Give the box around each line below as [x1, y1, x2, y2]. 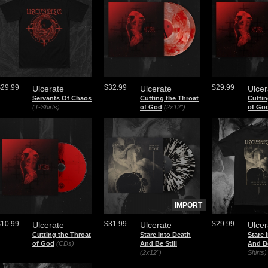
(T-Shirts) [32, 103, 60, 111]
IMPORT [175, 201, 202, 209]
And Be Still [140, 240, 177, 247]
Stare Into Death [140, 231, 191, 238]
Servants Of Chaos [32, 95, 92, 102]
